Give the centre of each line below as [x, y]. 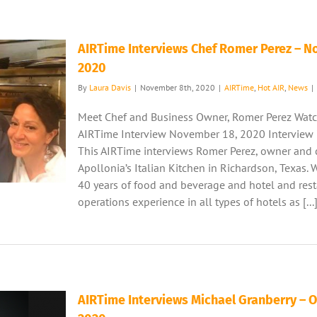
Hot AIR [271, 87]
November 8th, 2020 [178, 87]
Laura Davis [110, 87]
